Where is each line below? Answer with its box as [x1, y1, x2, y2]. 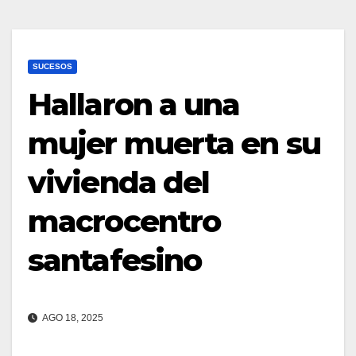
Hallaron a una [28, 86, 240, 123]
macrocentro [28, 203, 221, 240]
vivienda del [28, 164, 210, 201]
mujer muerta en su [28, 125, 320, 162]
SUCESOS [33, 62, 72, 71]
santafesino [28, 242, 202, 279]
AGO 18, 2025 [41, 312, 103, 324]
